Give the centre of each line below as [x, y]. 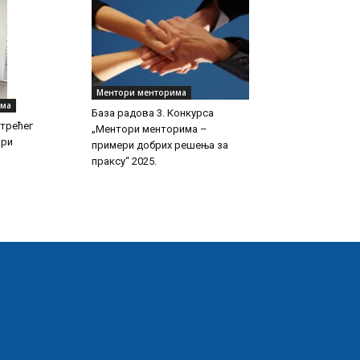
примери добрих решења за [160, 145]
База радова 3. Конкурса [153, 112]
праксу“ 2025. [124, 161]
